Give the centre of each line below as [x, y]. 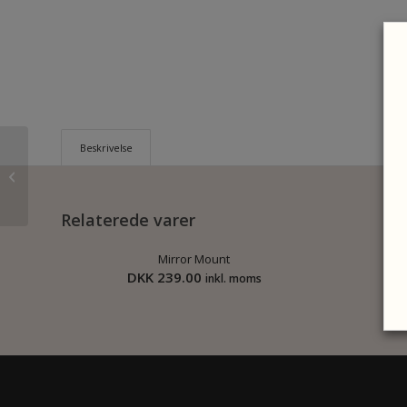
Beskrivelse [106, 148]
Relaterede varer [128, 220]
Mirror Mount [194, 259]
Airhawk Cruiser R [80, 166]
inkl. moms [233, 279]
